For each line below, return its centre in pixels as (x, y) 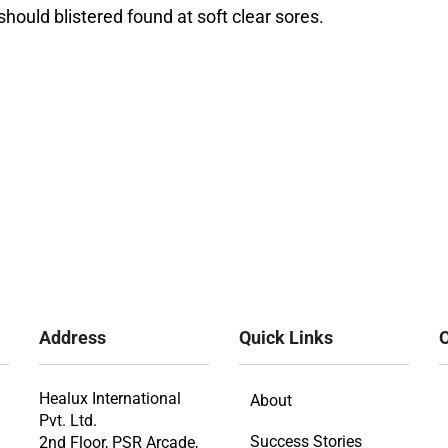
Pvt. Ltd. (67, 420)
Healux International (109, 398)
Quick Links (285, 337)
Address (72, 337)
